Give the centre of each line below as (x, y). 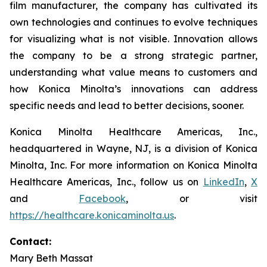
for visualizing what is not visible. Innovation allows (133, 39)
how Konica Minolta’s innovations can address (133, 89)
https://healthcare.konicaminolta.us (92, 215)
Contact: (30, 241)
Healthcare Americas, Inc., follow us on (106, 182)
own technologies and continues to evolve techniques (133, 22)
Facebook (103, 198)
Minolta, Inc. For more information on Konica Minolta (133, 165)
